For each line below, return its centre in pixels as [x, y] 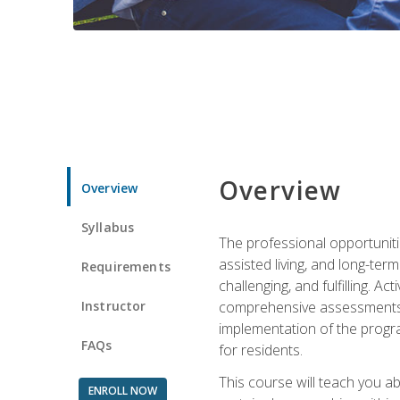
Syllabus [108, 227]
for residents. [260, 350]
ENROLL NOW [122, 390]
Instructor [114, 305]
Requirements [126, 266]
